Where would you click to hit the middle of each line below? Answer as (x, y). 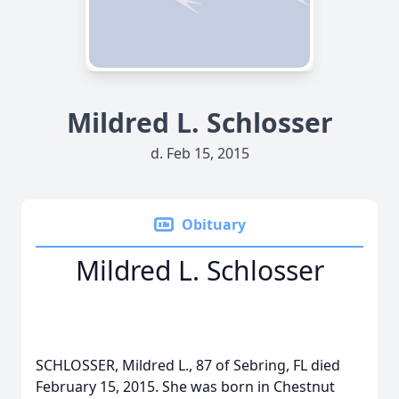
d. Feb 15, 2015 (199, 153)
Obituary (214, 224)
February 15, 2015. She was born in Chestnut (185, 387)
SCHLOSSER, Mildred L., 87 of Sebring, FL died (188, 365)
